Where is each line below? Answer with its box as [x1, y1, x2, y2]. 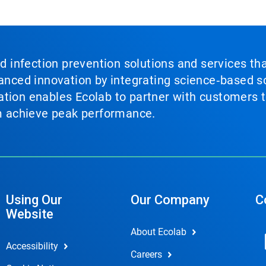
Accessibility [5, 240, 58, 252]
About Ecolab [130, 226, 186, 237]
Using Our [5, 192, 62, 207]
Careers [130, 249, 162, 260]
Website [5, 207, 53, 221]
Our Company [130, 192, 210, 207]
